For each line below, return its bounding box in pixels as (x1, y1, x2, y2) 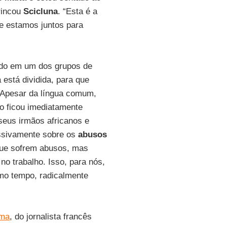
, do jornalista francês (9, 212, 92, 221)
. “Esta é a (57, 7, 97, 16)
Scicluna (23, 7, 58, 16)
